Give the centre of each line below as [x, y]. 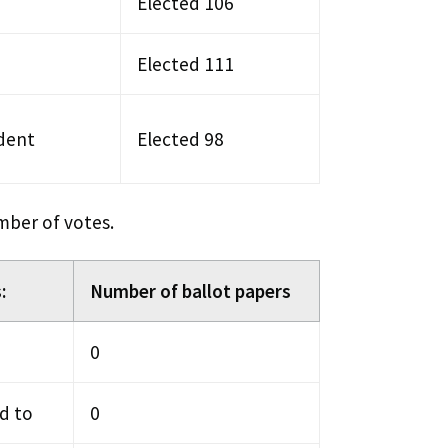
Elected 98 [180, 138]
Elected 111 [185, 63]
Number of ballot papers [190, 290]
